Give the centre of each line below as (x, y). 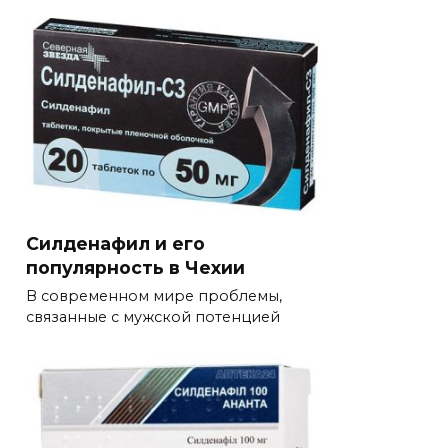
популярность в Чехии (135, 267)
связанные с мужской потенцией (153, 317)
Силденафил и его (115, 243)
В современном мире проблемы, (154, 296)
